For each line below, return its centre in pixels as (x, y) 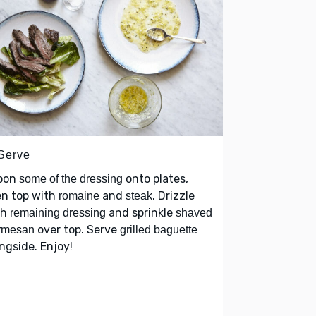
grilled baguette (159, 229)
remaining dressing (58, 212)
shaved (194, 212)
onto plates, (156, 178)
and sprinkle (141, 212)
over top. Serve (77, 229)
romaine (79, 195)
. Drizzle (174, 195)
